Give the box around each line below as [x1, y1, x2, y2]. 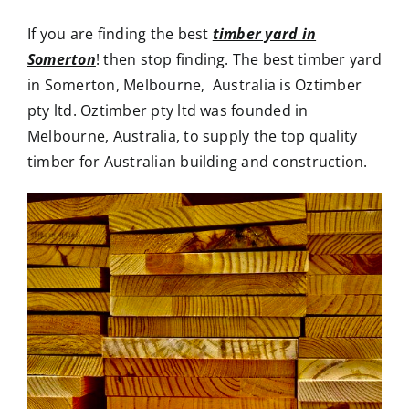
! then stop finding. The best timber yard [95, 49, 382, 70]
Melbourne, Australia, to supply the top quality [27, 126, 358, 147]
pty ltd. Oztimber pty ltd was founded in [27, 100, 309, 121]
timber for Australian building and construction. [27, 152, 368, 173]
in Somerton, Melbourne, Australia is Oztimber [27, 75, 362, 96]
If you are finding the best [27, 24, 213, 45]
